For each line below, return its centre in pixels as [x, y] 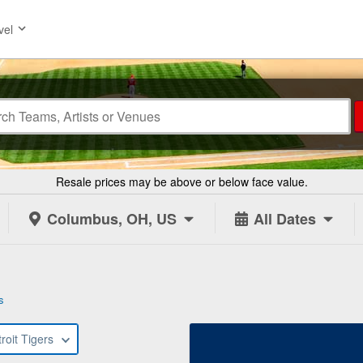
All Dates [285, 219]
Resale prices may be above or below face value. [181, 181]
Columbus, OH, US [112, 219]
